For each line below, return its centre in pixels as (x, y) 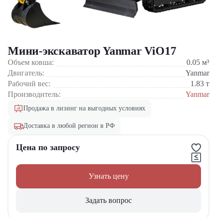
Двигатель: (27, 73)
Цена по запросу (48, 147)
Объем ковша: (32, 62)
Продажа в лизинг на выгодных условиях (84, 108)
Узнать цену (108, 176)
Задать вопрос (108, 200)
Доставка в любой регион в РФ (69, 126)
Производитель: (35, 94)
